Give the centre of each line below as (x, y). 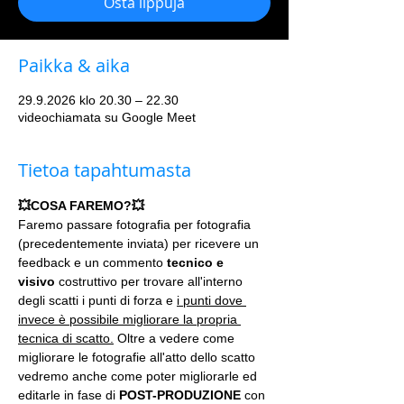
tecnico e (197, 262)
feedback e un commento (92, 262)
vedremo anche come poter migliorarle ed (139, 376)
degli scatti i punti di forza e (97, 300)
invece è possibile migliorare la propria (129, 319)
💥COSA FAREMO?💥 (81, 206)
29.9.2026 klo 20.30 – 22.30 (98, 100)
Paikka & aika (74, 65)
